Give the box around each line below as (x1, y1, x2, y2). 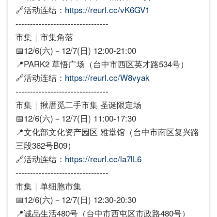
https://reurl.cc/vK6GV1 (65, 3, 150, 15)
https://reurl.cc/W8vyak (65, 71, 150, 83)
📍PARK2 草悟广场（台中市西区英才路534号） (15, 58, 188, 70)
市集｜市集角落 (15, 31, 73, 43)
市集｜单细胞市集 (15, 180, 81, 192)
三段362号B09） (15, 139, 76, 151)
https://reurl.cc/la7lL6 (65, 153, 141, 165)
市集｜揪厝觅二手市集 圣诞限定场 (15, 98, 141, 110)
